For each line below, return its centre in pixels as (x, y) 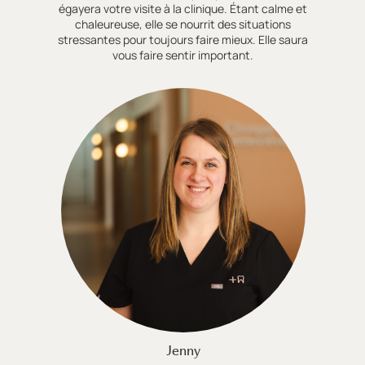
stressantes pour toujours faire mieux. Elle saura (183, 39)
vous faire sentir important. (183, 55)
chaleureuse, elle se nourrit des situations (183, 24)
